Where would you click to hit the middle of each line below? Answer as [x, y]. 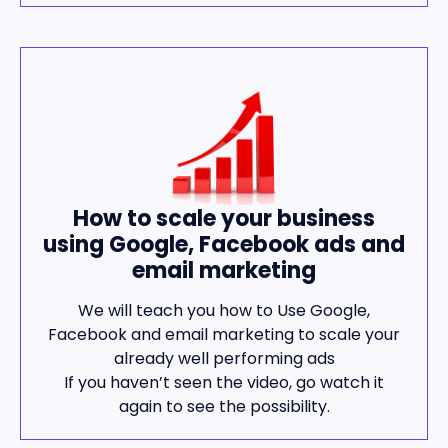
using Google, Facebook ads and [224, 244]
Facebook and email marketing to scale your [224, 335]
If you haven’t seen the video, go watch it [224, 383]
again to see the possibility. [224, 407]
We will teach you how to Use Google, [224, 311]
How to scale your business [224, 218]
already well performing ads [224, 359]
